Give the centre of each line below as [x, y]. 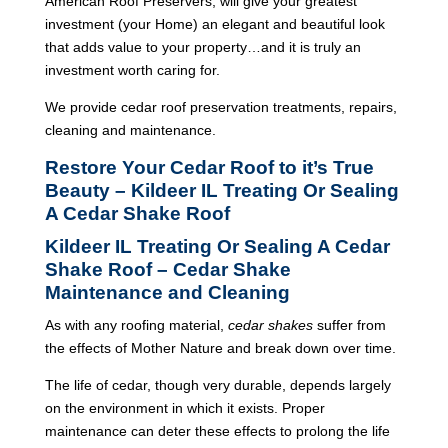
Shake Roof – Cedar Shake [167, 269]
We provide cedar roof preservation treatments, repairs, [220, 106]
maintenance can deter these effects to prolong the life [217, 430]
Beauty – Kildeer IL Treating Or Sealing [221, 190]
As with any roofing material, [136, 324]
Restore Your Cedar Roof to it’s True [209, 167]
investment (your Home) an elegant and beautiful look [214, 23]
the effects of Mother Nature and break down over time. [220, 347]
